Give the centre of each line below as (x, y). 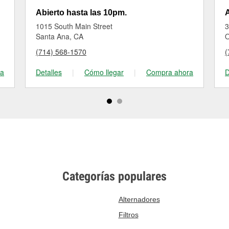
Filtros (128, 215)
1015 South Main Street (74, 26)
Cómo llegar (104, 72)
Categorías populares (114, 176)
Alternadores (139, 199)
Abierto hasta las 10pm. (81, 13)
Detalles (49, 72)
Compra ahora (170, 72)
